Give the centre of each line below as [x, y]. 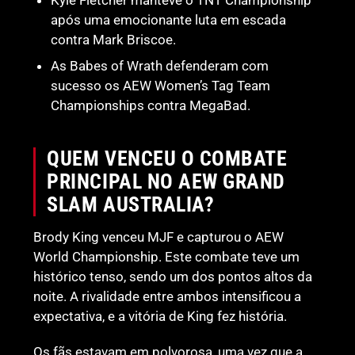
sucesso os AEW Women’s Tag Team [161, 86]
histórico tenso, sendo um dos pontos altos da [173, 277]
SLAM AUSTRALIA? [131, 205]
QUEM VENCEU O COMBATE [167, 159]
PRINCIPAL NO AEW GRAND [166, 182]
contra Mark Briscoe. [114, 40]
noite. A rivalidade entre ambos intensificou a [168, 297]
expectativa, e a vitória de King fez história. [160, 317]
